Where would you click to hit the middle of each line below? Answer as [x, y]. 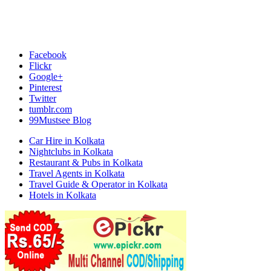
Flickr [40, 66]
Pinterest [45, 88]
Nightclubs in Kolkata [71, 152]
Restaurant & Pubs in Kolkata [86, 163]
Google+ [46, 77]
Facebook [48, 55]
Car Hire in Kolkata [67, 141]
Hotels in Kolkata [63, 195]
